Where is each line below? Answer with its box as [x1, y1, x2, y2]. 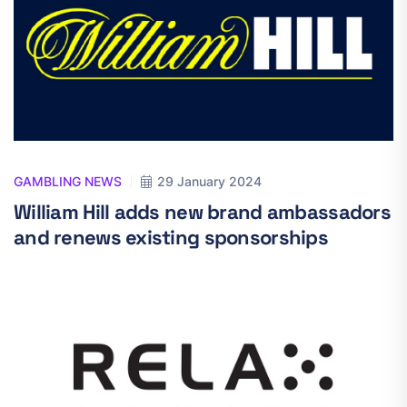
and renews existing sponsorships [14, 224, 328, 250]
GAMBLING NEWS [14, 174, 122, 189]
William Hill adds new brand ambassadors [14, 199, 391, 224]
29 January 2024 [157, 174, 262, 189]
